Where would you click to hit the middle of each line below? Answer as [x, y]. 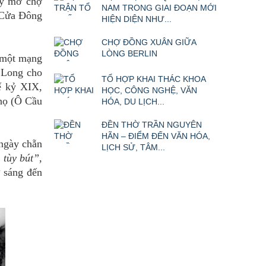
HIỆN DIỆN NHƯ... [137, 19]
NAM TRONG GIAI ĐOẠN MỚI [159, 8]
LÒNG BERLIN [129, 54]
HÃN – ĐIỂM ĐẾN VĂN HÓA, [156, 136]
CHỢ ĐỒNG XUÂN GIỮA [149, 42]
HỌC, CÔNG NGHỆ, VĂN [149, 91]
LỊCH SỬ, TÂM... [133, 148]
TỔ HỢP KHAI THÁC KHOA [153, 79]
